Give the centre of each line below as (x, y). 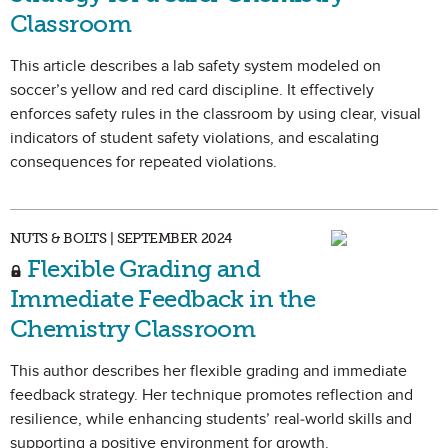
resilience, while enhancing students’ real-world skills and (211, 419)
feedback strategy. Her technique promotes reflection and (211, 395)
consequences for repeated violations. (143, 162)
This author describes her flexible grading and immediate (208, 371)
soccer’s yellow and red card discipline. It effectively (192, 90)
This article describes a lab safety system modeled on (195, 66)
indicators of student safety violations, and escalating (194, 138)
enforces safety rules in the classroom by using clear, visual (215, 114)
